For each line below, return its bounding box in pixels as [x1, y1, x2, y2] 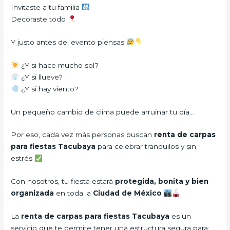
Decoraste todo [11, 14, 68, 23]
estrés [11, 154, 35, 163]
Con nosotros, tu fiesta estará [11, 177, 116, 186]
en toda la [54, 189, 93, 198]
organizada [11, 189, 54, 198]
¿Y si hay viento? [18, 84, 79, 93]
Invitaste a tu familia [11, 3, 82, 11]
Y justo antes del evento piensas [11, 37, 127, 46]
